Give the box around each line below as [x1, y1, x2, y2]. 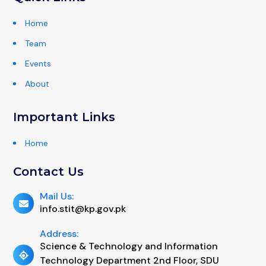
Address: [40, 227, 78, 240]
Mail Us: [40, 190, 74, 203]
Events [25, 58, 51, 69]
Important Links [13, 110, 115, 125]
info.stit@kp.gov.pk [40, 202, 126, 216]
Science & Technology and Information [40, 240, 218, 253]
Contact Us [13, 164, 84, 179]
